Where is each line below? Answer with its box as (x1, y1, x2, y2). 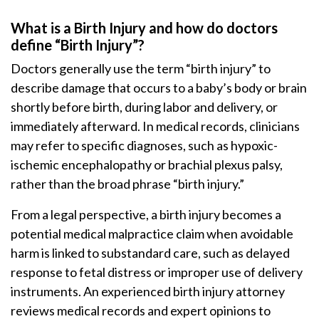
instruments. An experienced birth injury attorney (11, 283, 285, 299)
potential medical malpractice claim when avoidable (11, 226, 293, 241)
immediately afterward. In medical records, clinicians (11, 118, 300, 134)
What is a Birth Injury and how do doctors (11, 19, 278, 36)
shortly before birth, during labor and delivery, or (11, 99, 278, 115)
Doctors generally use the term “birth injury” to (11, 61, 271, 76)
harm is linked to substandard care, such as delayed (11, 245, 290, 261)
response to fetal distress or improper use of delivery (11, 264, 303, 280)
